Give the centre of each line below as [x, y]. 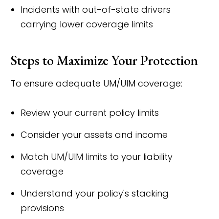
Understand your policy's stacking [95, 193]
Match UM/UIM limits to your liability [97, 157]
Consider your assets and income [94, 135]
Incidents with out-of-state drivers [96, 10]
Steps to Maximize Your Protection [105, 60]
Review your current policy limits [90, 113]
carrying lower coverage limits [87, 24]
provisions [43, 208]
